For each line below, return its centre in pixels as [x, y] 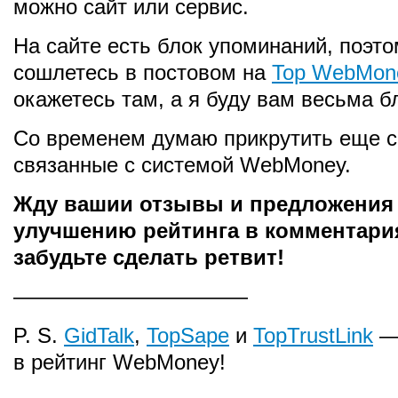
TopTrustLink [313, 335]
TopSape [188, 335]
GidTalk [99, 335]
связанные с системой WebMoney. [182, 165]
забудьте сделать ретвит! [149, 257]
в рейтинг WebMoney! [119, 362]
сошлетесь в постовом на [143, 72]
